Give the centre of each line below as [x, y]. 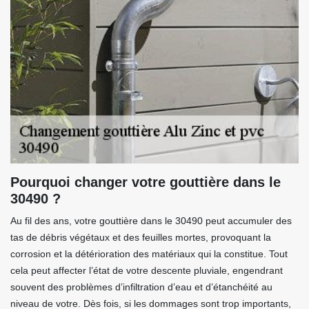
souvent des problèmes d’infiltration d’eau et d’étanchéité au [141, 287]
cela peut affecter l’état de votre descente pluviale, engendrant [147, 270]
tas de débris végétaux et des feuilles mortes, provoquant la [141, 237]
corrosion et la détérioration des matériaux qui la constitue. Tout [149, 254]
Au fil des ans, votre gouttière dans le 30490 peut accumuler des [151, 221]
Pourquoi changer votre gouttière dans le [146, 182]
